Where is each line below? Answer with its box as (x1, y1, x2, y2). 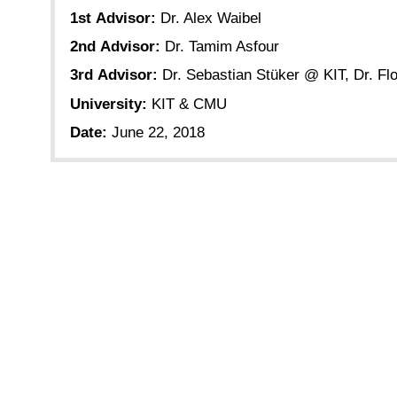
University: (70, 95, 147, 113)
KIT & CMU (152, 95, 227, 113)
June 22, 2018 (112, 123, 205, 141)
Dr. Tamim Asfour (165, 38, 279, 56)
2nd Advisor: (70, 38, 160, 56)
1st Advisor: (70, 10, 156, 27)
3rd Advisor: (70, 66, 158, 84)
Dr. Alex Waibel (160, 10, 261, 27)
